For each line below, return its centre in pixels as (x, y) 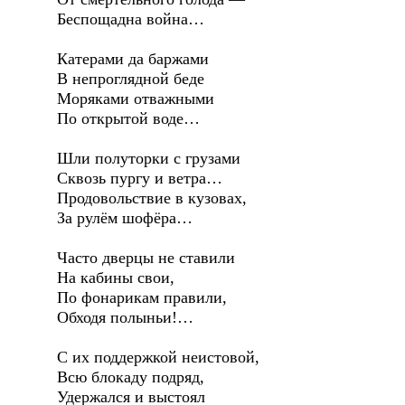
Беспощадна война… (131, 19)
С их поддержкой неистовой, (158, 358)
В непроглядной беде (131, 79)
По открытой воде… (128, 119)
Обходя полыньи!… (125, 318)
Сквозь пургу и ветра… (140, 179)
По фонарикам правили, (142, 298)
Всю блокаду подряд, (131, 377)
